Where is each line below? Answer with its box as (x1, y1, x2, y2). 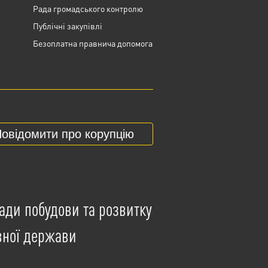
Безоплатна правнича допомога (33, 38, 153, 48)
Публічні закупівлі (33, 20, 102, 31)
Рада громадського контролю (33, 3, 143, 14)
